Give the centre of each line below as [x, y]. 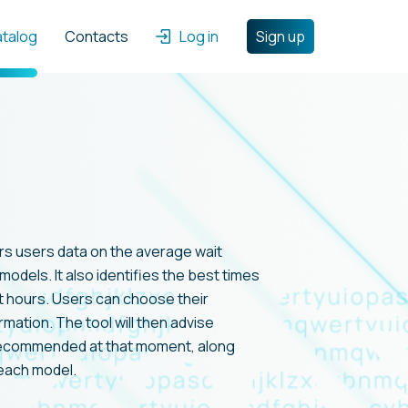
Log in [199, 36]
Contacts [97, 36]
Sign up [280, 36]
